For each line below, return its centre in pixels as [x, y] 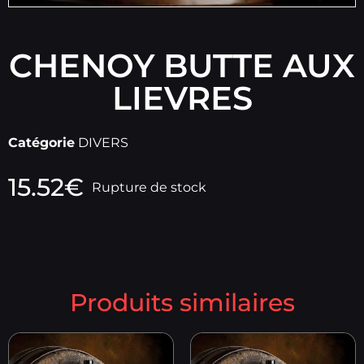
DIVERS [103, 143]
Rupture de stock [149, 187]
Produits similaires [182, 303]
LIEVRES [182, 98]
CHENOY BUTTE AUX [182, 65]
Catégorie [41, 143]
